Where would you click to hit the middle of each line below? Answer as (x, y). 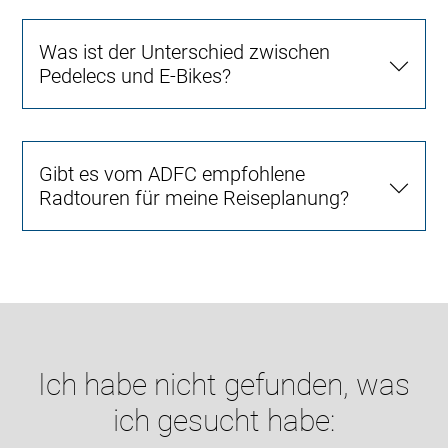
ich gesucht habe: (224, 420)
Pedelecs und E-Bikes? (135, 75)
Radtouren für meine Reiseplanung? (194, 197)
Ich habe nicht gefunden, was (224, 384)
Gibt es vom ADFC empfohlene (172, 173)
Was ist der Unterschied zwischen (185, 51)
